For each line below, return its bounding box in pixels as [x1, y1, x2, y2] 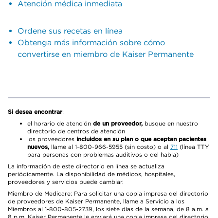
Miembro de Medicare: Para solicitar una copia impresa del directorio [8, 190, 208, 197]
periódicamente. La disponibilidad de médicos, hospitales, [8, 170, 175, 178]
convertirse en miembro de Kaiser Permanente [18, 50, 194, 59]
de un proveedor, [93, 120, 143, 127]
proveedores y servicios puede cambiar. [8, 178, 124, 185]
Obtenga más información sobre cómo [18, 38, 165, 47]
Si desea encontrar [8, 108, 62, 115]
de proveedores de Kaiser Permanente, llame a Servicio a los [8, 198, 184, 205]
